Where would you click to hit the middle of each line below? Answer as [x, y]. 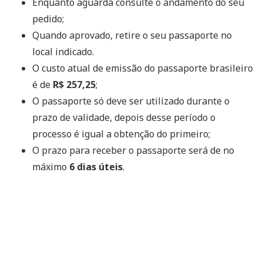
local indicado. [63, 51]
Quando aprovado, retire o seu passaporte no [132, 35]
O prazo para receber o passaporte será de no [133, 150]
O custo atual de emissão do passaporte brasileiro [143, 68]
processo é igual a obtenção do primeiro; [121, 134]
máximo [51, 166]
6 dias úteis [96, 166]
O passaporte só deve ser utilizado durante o [131, 101]
